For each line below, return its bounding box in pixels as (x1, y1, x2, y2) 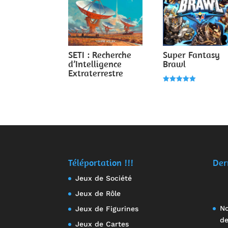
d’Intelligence (68, 58, 122, 70)
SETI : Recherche (68, 49, 132, 61)
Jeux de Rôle (75, 189, 121, 197)
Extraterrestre (68, 67, 124, 79)
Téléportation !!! (68, 156, 134, 168)
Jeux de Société (75, 174, 132, 182)
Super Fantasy (163, 49, 220, 61)
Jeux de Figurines (75, 204, 139, 213)
